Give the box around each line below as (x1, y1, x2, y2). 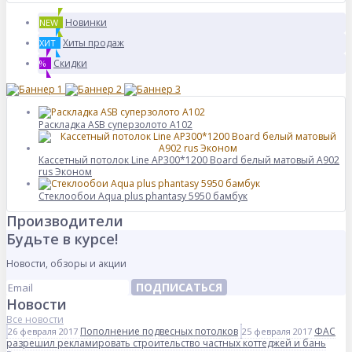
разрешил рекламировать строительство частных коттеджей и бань (6, 336, 326, 350)
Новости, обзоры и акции (6, 257, 126, 270)
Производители (6, 211, 123, 230)
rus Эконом (38, 165, 92, 178)
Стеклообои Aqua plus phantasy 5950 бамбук (38, 189, 247, 203)
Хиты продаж (63, 36, 124, 49)
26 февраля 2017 (8, 325, 78, 337)
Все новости (6, 313, 64, 326)
